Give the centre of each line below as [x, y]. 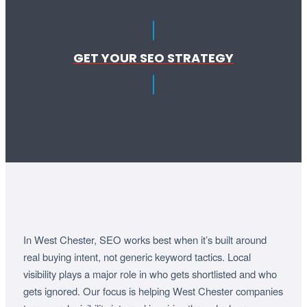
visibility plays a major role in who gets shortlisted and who [150, 274]
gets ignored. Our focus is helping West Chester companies [153, 291]
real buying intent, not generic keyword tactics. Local [137, 257]
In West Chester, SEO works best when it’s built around [145, 240]
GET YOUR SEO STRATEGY [153, 58]
